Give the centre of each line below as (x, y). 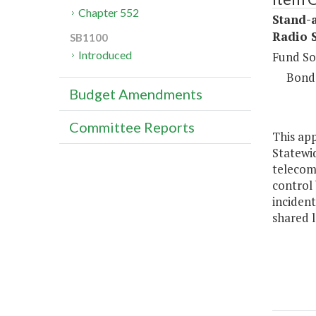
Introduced (105, 55)
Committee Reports (132, 127)
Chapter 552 (109, 13)
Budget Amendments (136, 94)
